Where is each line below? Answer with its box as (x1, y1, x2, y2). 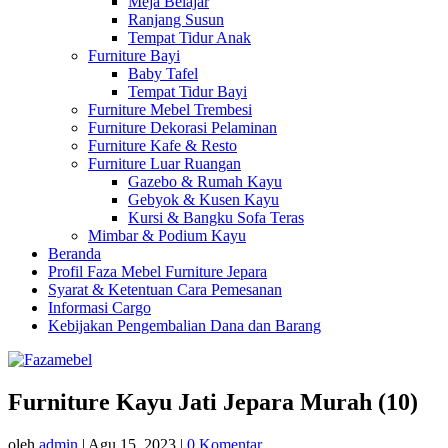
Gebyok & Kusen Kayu (128, 191, 279, 208)
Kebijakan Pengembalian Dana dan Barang (48, 317, 321, 334)
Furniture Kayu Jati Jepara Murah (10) (8, 388, 418, 415)
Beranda (48, 245, 101, 262)
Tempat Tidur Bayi (128, 83, 247, 100)
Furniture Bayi (88, 47, 180, 64)
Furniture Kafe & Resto (88, 137, 237, 154)
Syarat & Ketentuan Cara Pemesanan (48, 281, 282, 298)
